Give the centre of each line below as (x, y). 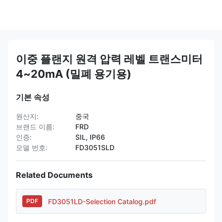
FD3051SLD (95, 147)
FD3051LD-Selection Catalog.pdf (102, 201)
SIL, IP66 (90, 137)
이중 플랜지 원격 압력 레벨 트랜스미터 (109, 59)
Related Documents (54, 175)
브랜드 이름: (35, 127)
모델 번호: (32, 147)
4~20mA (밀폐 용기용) (74, 74)
